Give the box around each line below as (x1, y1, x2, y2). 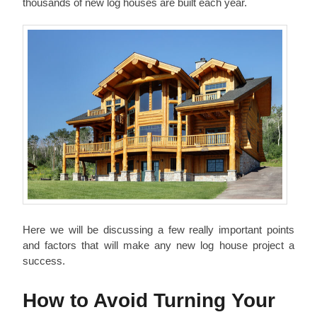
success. (23, 254, 65, 267)
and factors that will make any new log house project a (23, 238, 294, 251)
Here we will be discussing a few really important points (23, 223, 294, 236)
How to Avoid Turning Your (23, 289, 275, 311)
